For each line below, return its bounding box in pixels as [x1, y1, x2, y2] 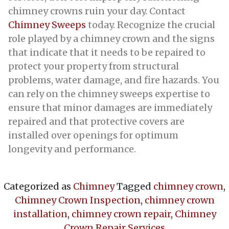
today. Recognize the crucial [86, 19, 215, 31]
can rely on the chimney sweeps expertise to [8, 88, 210, 100]
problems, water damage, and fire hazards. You [8, 74, 219, 86]
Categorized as [4, 180, 73, 192]
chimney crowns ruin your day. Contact [8, 5, 186, 17]
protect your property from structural [8, 60, 179, 72]
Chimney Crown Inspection [14, 194, 141, 206]
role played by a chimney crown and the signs [8, 33, 215, 44]
